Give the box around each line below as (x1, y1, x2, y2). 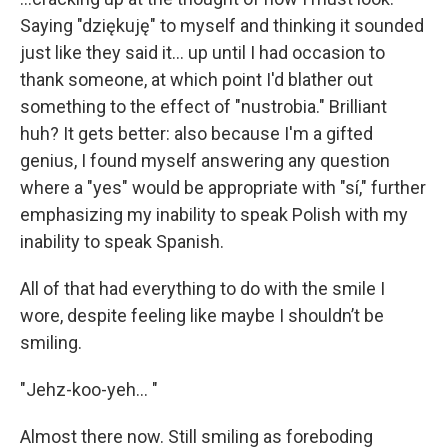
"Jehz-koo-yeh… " (20, 379, 158, 400)
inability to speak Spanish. (20, 231, 224, 252)
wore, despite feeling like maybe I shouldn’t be (20, 305, 384, 326)
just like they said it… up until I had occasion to (20, 42, 385, 63)
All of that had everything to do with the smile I (20, 278, 385, 299)
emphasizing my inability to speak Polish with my (20, 204, 408, 225)
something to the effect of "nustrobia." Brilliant (20, 96, 387, 117)
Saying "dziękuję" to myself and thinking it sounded (20, 15, 424, 36)
